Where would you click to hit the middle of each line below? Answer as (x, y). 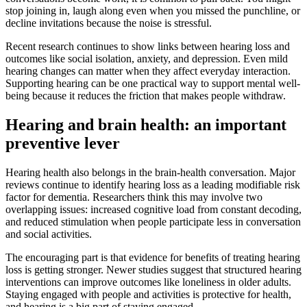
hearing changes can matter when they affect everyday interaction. (148, 71)
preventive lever (63, 144)
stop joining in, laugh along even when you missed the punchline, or (153, 11)
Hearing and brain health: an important (146, 125)
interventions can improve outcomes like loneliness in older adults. (148, 282)
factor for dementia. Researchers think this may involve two (134, 197)
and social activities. (49, 234)
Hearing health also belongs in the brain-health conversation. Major (150, 173)
